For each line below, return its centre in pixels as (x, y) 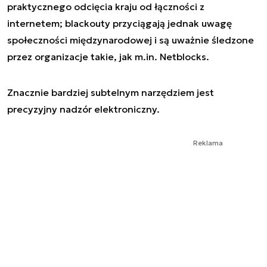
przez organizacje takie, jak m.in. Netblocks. (108, 57)
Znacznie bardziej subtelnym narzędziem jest (111, 93)
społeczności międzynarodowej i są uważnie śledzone (131, 40)
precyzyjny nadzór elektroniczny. (83, 109)
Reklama (208, 143)
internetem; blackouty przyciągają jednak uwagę (119, 24)
